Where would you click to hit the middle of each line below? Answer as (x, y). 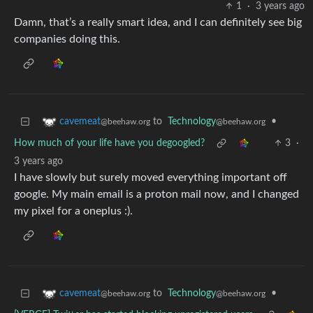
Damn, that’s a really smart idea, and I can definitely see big (158, 23)
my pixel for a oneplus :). (73, 211)
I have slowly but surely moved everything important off (151, 178)
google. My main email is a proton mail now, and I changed (156, 195)
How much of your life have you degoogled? (109, 144)
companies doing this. (67, 39)
